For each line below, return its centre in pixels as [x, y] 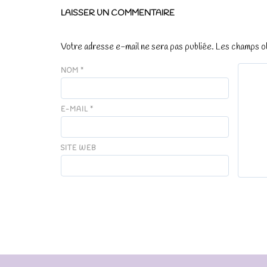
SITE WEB [78, 148]
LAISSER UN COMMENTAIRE [118, 13]
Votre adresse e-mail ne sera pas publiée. [137, 47]
